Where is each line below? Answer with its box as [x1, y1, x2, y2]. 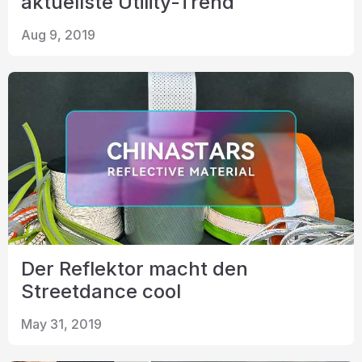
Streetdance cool [21, 280, 181, 303]
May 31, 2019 [21, 316, 102, 332]
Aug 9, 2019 [21, 27, 95, 43]
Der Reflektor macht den [21, 257, 248, 280]
